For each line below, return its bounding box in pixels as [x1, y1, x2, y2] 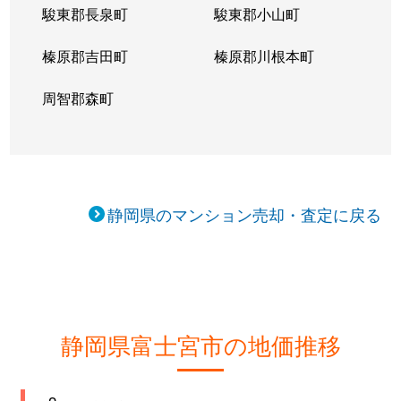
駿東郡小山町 [213, 4, 300, 24]
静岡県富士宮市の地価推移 [60, 328, 341, 361]
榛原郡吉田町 [42, 46, 129, 66]
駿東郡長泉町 [42, 4, 129, 24]
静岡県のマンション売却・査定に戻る [107, 202, 382, 226]
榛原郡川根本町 [213, 46, 314, 66]
